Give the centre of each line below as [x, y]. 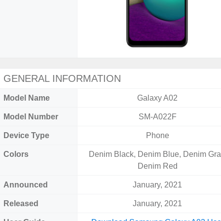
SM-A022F [157, 117]
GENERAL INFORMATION [62, 78]
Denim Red [157, 166]
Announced [26, 185]
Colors [16, 154]
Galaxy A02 [158, 98]
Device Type [26, 135]
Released [21, 203]
